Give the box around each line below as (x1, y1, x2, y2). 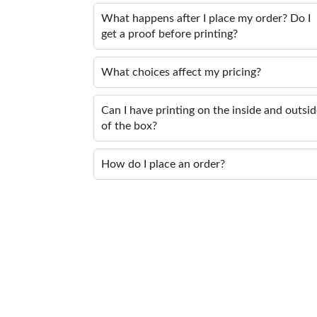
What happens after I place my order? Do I (101, 12, 311, 24)
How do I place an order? (101, 158, 225, 170)
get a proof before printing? (101, 28, 238, 40)
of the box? (101, 120, 157, 132)
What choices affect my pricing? (101, 66, 261, 78)
